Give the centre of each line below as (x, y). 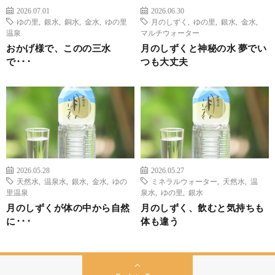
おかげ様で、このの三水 (59, 48)
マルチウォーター (170, 32)
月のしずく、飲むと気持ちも (203, 208)
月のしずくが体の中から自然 (68, 208)
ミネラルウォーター (184, 181)
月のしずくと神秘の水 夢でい (203, 48)
